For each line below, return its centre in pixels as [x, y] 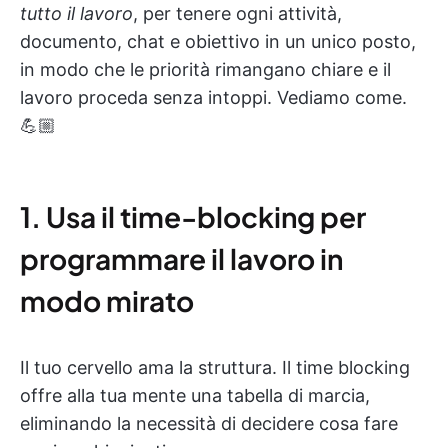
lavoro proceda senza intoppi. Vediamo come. [213, 98]
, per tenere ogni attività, [237, 14]
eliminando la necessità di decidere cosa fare [209, 424]
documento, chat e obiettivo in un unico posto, [218, 42]
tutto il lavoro [76, 14]
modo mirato [107, 301]
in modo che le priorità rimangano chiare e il [205, 70]
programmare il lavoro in [181, 259]
